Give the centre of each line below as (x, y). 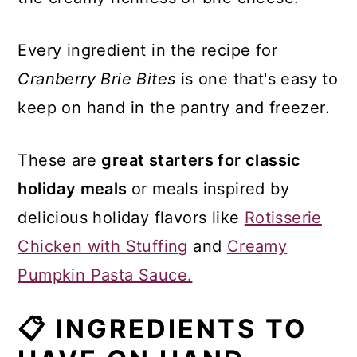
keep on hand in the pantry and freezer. (174, 107)
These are (60, 160)
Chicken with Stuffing (103, 246)
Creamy (257, 246)
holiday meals (75, 188)
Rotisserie (283, 217)
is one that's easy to (257, 78)
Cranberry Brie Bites (97, 78)
